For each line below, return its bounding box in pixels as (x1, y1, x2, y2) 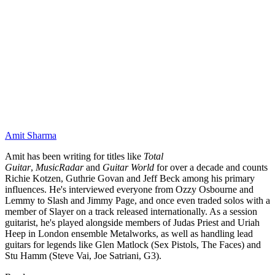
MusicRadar (36, 161, 83, 172)
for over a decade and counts (154, 161, 268, 172)
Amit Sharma (5, 130, 56, 141)
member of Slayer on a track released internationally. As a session (5, 206, 257, 217)
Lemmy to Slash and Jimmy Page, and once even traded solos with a (5, 195, 270, 206)
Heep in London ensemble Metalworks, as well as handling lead (5, 228, 253, 239)
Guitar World (103, 161, 154, 172)
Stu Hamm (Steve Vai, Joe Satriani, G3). (5, 250, 161, 261)
